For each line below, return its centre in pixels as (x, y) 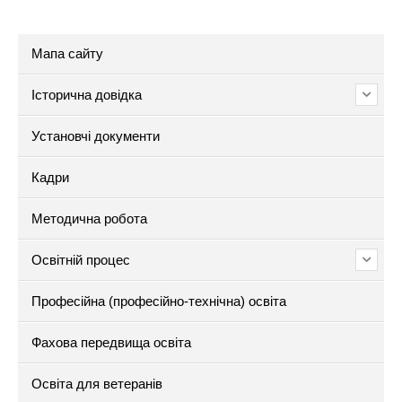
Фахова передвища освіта (111, 343)
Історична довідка (87, 95)
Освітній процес (81, 260)
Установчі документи (96, 136)
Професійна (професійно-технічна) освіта (159, 301)
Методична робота (89, 219)
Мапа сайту (67, 54)
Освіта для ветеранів (97, 384)
